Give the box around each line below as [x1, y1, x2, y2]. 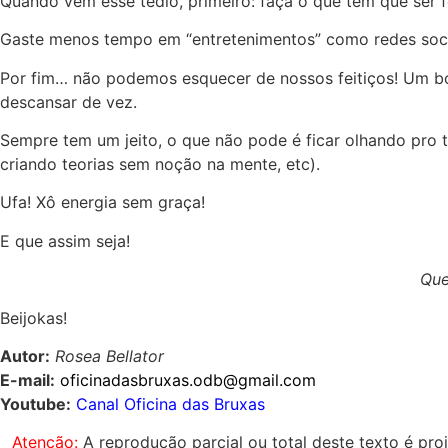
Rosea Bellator [55, 346, 164, 367]
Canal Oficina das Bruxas [76, 394, 265, 415]
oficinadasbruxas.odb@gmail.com [60, 370, 316, 391]
